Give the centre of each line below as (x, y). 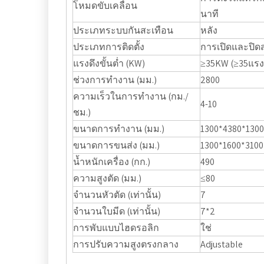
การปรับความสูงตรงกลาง (126, 244)
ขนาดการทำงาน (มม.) (119, 129)
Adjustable (222, 244)
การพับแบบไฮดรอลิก (116, 228)
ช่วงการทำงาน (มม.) (115, 80)
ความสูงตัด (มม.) (107, 178)
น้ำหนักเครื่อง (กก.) (112, 162)
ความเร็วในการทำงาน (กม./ (131, 96)
